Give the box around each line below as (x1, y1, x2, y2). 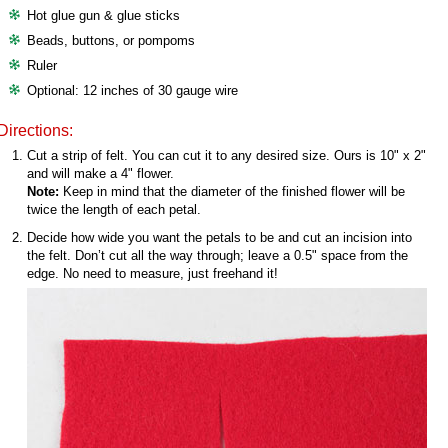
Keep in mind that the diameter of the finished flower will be (59, 184, 405, 199)
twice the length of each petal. (27, 202, 201, 217)
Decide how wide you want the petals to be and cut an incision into (27, 230, 412, 245)
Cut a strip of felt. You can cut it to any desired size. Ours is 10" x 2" (27, 148, 426, 163)
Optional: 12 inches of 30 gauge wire (27, 83, 238, 98)
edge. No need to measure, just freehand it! (27, 266, 278, 281)
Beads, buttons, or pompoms (27, 33, 195, 48)
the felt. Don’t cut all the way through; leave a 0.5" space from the (27, 248, 408, 263)
